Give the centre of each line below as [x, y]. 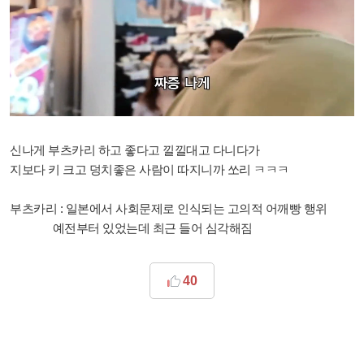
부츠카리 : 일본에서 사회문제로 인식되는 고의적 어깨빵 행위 [169, 209]
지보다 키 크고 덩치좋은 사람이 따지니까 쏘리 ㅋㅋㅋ [149, 170]
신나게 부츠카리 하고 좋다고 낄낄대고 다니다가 [135, 150]
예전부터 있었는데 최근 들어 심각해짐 [131, 228]
